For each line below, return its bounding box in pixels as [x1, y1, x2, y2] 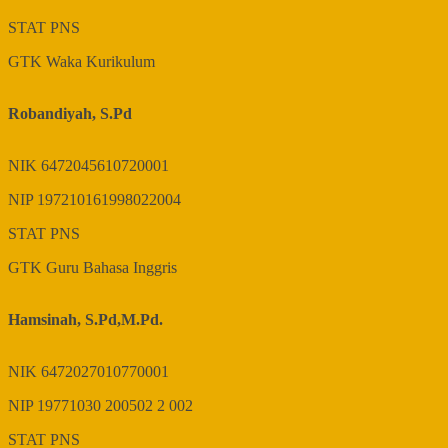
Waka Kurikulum [46, 53, 155, 71]
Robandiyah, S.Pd [8, 105, 132, 123]
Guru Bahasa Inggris [46, 259, 177, 277]
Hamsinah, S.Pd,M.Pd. [8, 311, 163, 329]
